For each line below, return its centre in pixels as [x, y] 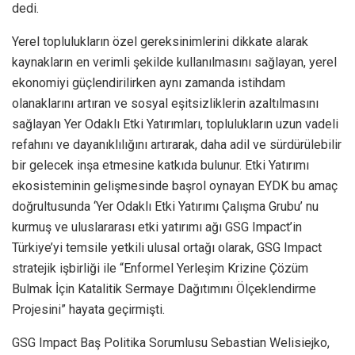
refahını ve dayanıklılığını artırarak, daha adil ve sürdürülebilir [177, 144]
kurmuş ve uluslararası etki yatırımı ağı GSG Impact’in [157, 227]
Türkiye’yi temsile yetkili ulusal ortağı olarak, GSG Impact [167, 247]
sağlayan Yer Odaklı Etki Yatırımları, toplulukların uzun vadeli [175, 124]
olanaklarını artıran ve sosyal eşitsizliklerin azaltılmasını [165, 103]
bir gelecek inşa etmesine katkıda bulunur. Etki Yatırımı [160, 165]
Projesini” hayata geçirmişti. [88, 309]
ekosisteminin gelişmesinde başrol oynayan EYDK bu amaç [175, 185]
